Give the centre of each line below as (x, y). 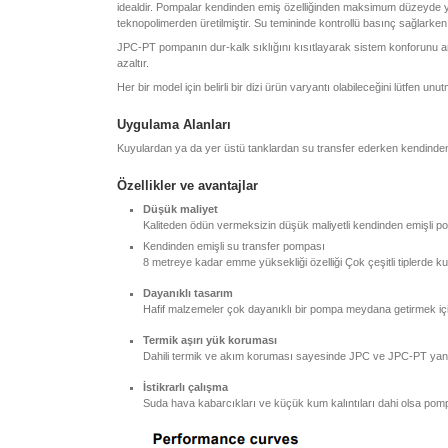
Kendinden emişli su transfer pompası (234, 246)
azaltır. (133, 63)
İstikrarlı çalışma (185, 387)
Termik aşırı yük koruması (210, 340)
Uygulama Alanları (174, 124)
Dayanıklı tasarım (188, 293)
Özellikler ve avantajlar (187, 185)
